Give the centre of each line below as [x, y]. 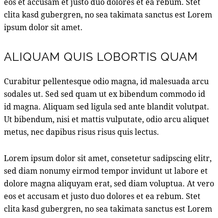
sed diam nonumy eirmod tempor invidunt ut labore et [106, 170]
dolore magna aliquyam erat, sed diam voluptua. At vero [109, 183]
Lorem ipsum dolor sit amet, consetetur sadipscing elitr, [108, 158]
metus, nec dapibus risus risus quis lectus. [82, 131]
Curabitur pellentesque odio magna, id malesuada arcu [106, 81]
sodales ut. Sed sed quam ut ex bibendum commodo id [105, 93]
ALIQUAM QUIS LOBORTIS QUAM [101, 56]
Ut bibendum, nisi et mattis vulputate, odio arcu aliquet [107, 119]
